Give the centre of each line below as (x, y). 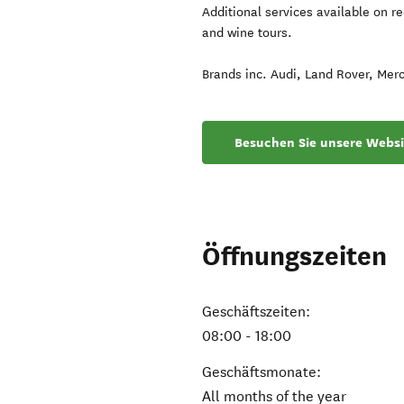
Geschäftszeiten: (257, 312)
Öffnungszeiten (295, 257)
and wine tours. (248, 33)
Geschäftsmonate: (262, 372)
